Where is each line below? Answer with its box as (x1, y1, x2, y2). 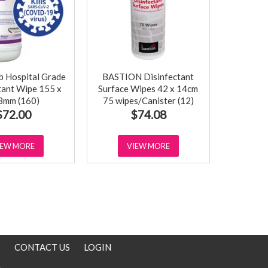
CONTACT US (14, 242, 70, 253)
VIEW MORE (126, 141, 170, 151)
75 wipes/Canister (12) (102, 95, 194, 106)
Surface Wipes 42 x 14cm (98, 83, 199, 95)
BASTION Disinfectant (102, 71, 194, 83)
